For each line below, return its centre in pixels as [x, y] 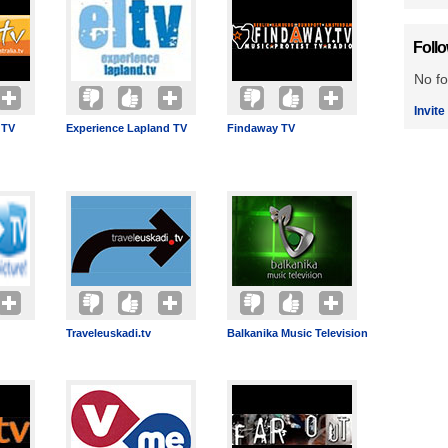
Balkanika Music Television [297, 333]
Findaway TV [261, 128]
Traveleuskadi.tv [108, 333]
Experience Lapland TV [126, 128]
